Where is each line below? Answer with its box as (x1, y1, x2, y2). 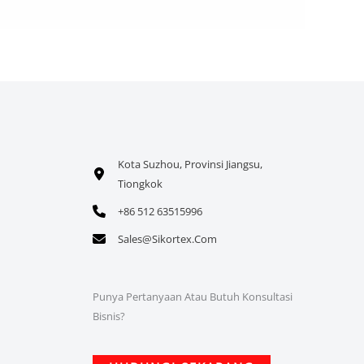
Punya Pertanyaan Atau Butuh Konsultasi (92, 288, 292, 304)
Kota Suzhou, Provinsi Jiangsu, (117, 157, 262, 172)
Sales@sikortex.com (117, 232, 217, 247)
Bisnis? (92, 308, 125, 323)
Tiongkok (117, 176, 162, 192)
